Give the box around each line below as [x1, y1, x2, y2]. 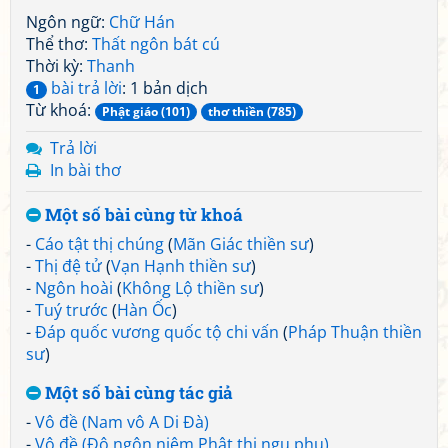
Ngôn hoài [35, 277, 113, 299]
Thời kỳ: [26, 55, 87, 77]
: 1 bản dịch [122, 77, 208, 99]
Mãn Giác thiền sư [173, 233, 309, 255]
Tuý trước [35, 299, 108, 321]
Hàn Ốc [117, 299, 172, 321]
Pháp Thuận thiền [288, 321, 422, 343]
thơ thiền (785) [208, 103, 296, 120]
